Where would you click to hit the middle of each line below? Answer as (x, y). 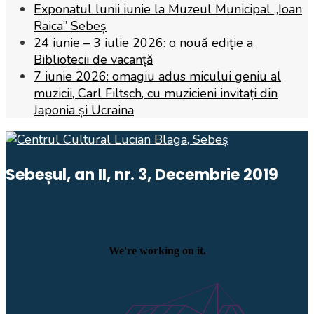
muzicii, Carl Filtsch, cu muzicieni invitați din (156, 93)
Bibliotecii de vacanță (94, 59)
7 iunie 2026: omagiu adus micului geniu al (157, 76)
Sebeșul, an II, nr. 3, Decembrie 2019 (142, 175)
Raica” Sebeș (70, 26)
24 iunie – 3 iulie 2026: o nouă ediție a (143, 42)
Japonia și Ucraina (84, 110)
